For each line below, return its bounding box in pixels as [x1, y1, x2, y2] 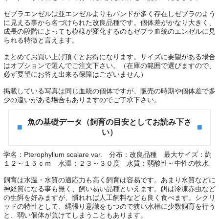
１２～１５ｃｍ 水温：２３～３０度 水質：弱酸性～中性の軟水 [3, 159, 209, 168]
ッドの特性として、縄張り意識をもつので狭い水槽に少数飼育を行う [3, 202, 216, 211]
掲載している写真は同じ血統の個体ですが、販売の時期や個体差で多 [3, 87, 216, 95]
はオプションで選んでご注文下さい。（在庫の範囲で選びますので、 [3, 62, 216, 70]
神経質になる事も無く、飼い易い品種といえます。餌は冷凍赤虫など [3, 185, 216, 193]
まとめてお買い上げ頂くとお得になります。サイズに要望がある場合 [3, 53, 216, 61]
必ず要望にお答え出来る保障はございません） [3, 70, 147, 79]
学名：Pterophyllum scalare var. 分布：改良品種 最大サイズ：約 [3, 151, 212, 159]
